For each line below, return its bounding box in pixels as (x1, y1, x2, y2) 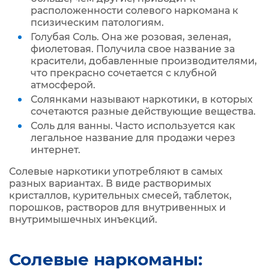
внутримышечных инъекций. (9, 214, 157, 225)
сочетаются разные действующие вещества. (31, 106, 258, 117)
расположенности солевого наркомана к (31, 5, 238, 16)
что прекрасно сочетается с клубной (31, 67, 217, 79)
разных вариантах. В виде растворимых (9, 178, 211, 189)
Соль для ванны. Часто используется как (31, 120, 235, 131)
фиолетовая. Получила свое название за (31, 43, 235, 55)
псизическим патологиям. (31, 17, 166, 28)
